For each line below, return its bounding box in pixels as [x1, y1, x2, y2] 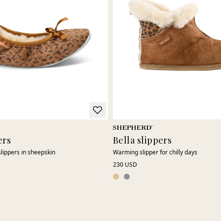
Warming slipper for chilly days [113, 148, 197, 157]
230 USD [113, 160, 137, 169]
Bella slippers [113, 134, 172, 147]
